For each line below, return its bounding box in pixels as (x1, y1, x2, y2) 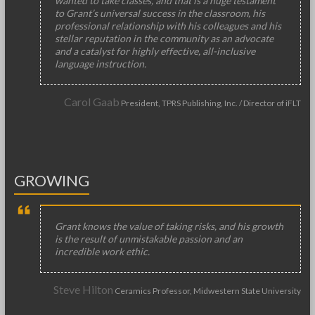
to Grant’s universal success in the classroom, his (55, 7, 266, 19)
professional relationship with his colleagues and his (55, 20, 282, 32)
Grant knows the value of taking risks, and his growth (55, 220, 284, 232)
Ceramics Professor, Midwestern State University (113, 285, 302, 296)
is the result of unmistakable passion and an (55, 233, 243, 245)
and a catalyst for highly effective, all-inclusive (55, 45, 256, 57)
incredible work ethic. (55, 245, 150, 257)
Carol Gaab (64, 95, 120, 108)
